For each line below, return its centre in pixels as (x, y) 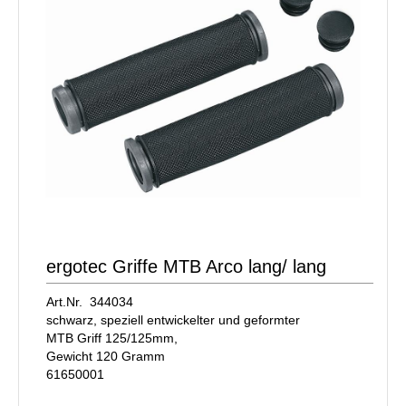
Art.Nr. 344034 (90, 301)
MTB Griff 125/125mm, (112, 338)
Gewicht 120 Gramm (106, 356)
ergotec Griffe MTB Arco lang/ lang (186, 266)
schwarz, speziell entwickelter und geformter (173, 319)
